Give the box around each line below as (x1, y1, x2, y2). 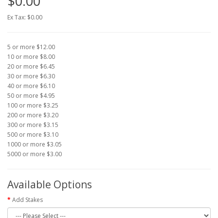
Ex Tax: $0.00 (7, 13, 42, 21)
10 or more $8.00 (7, 53, 55, 61)
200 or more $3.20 (7, 111, 58, 119)
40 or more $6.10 (7, 82, 55, 90)
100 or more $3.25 (7, 101, 58, 109)
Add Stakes (12, 196, 43, 204)
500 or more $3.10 (7, 130, 58, 139)
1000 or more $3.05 (7, 140, 62, 148)
